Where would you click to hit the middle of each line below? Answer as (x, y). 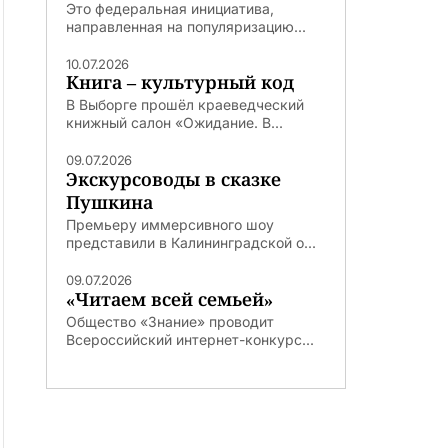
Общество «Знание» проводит (170, 321)
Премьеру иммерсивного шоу (170, 225)
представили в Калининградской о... (191, 243)
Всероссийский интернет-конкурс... (190, 339)
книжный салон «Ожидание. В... (174, 123)
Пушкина (109, 202)
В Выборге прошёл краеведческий (185, 105)
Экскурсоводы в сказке (173, 179)
